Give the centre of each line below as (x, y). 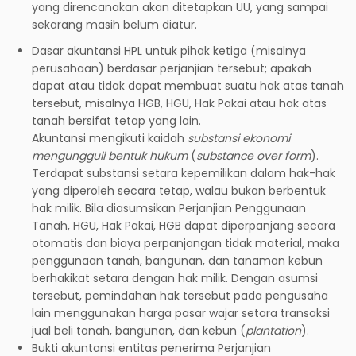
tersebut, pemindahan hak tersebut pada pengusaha (180, 295)
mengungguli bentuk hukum (111, 155)
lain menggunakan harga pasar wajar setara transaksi (181, 313)
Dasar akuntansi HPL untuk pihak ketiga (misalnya (169, 50)
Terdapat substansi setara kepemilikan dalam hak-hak (184, 173)
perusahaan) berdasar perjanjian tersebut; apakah (172, 68)
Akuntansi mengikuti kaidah (110, 138)
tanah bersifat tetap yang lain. (116, 120)
